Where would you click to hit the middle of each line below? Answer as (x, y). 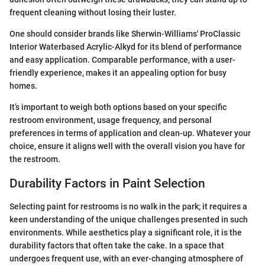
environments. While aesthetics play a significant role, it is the (126, 232)
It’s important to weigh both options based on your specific (118, 107)
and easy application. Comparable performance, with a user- (122, 60)
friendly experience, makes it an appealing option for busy (118, 73)
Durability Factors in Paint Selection (107, 184)
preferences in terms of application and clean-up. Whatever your (130, 133)
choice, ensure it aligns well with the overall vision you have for (127, 146)
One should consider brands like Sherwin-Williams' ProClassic (125, 34)
